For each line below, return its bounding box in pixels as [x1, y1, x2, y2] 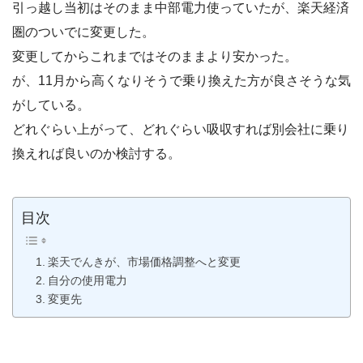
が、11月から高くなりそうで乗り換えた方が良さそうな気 [12, 73, 351, 88]
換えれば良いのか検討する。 [12, 146, 181, 160]
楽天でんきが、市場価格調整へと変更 [47, 254, 241, 268]
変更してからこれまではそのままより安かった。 [12, 49, 297, 63]
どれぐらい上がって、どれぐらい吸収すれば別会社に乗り [12, 122, 349, 136]
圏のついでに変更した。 [12, 24, 155, 39]
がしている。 [12, 97, 90, 112]
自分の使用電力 [47, 273, 127, 287]
